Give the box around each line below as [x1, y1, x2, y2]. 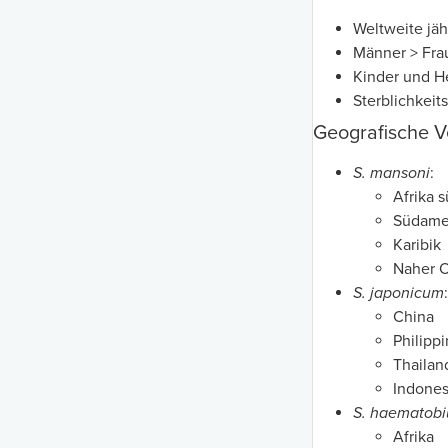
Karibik [393, 235, 441, 256]
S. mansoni [353, 163, 430, 184]
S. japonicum [353, 283, 444, 304]
